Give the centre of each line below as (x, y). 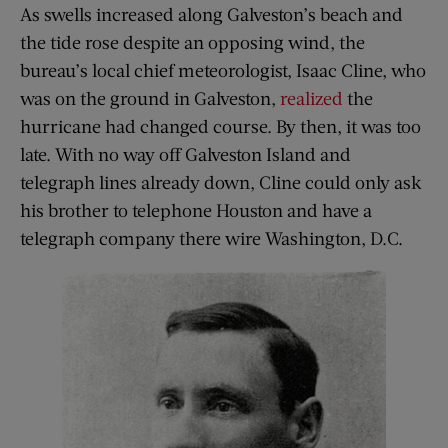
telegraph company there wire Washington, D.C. (211, 238)
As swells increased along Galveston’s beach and (211, 14)
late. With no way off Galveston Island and (185, 154)
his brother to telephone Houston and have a (196, 210)
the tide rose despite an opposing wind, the (192, 42)
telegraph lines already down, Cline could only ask (221, 182)
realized (311, 98)
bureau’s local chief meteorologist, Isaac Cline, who (223, 70)
